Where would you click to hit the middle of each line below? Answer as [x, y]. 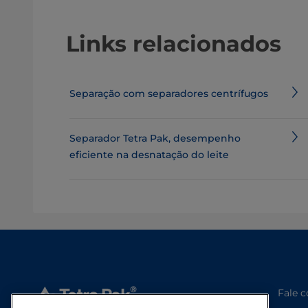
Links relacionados [174, 44]
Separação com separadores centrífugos [168, 93]
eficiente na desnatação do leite [149, 155]
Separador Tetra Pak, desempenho [155, 138]
